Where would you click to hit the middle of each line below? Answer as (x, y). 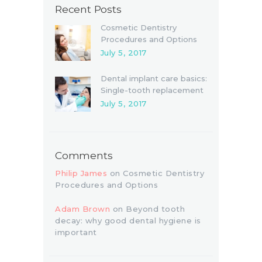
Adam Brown (82, 209)
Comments (84, 156)
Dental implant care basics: (154, 79)
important (76, 232)
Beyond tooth (155, 209)
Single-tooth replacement (152, 90)
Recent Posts (88, 9)
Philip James (81, 173)
